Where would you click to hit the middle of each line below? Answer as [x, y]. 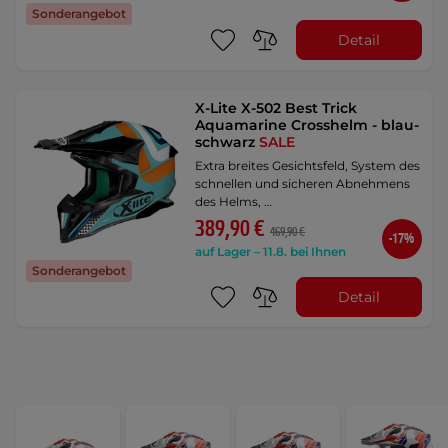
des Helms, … [234, 202]
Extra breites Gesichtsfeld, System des [308, 166]
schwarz [227, 142]
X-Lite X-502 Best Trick [276, 108]
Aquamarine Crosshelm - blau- [307, 125]
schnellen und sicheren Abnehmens [303, 184]
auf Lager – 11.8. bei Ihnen [271, 252]
